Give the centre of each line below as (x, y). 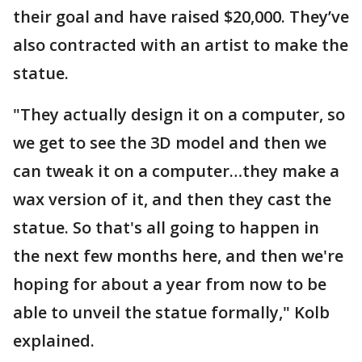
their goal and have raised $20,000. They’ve (181, 17)
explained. (54, 341)
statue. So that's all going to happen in (166, 228)
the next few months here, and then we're (178, 256)
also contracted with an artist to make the (181, 45)
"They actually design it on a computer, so (179, 115)
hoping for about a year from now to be (170, 284)
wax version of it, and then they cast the (172, 200)
